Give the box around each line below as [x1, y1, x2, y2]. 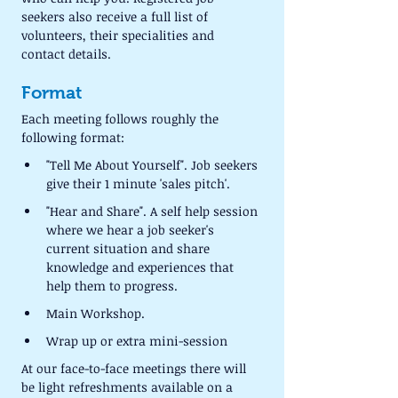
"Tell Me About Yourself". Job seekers [46, 156, 261, 173]
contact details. [21, 45, 111, 62]
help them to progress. [46, 277, 178, 294]
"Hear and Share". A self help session [46, 203, 261, 219]
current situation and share [46, 240, 213, 257]
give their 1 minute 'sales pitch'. [46, 175, 230, 192]
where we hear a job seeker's [46, 221, 218, 238]
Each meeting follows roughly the [21, 110, 222, 127]
